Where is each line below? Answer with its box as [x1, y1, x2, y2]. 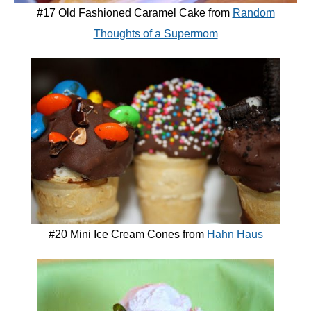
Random [232, 7, 275, 19]
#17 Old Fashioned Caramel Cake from [36, 7, 233, 19]
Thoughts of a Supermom [93, 28, 218, 40]
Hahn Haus [206, 228, 263, 241]
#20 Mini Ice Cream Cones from [48, 228, 207, 241]
